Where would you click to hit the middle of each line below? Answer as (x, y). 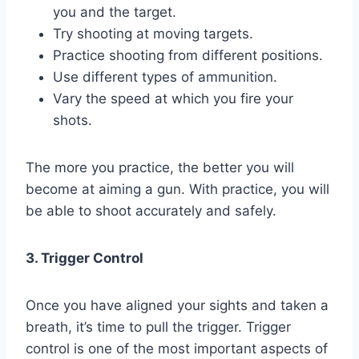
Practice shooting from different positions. (188, 55)
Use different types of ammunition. (165, 77)
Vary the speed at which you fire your (173, 98)
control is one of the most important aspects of (177, 348)
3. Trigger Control (85, 258)
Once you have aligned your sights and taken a (177, 305)
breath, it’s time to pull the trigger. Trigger (158, 327)
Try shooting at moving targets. (153, 33)
